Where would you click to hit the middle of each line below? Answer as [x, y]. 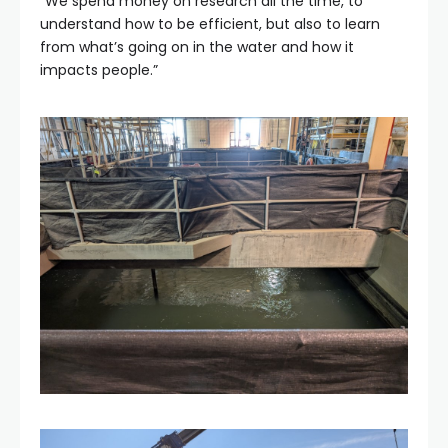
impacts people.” [101, 70]
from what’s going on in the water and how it [197, 47]
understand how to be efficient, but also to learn [210, 24]
